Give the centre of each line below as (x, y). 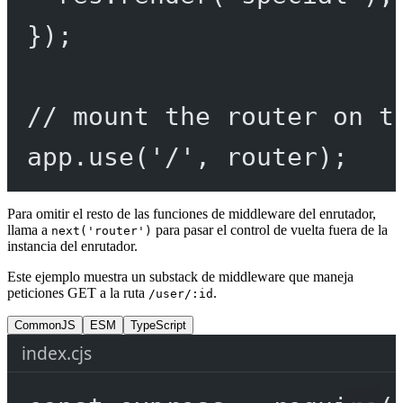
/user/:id (181, 294)
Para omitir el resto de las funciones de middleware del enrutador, (192, 214)
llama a (29, 230)
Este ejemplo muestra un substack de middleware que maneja (180, 277)
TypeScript (158, 326)
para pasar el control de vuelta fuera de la (270, 230)
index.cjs (57, 354)
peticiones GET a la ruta (78, 293)
